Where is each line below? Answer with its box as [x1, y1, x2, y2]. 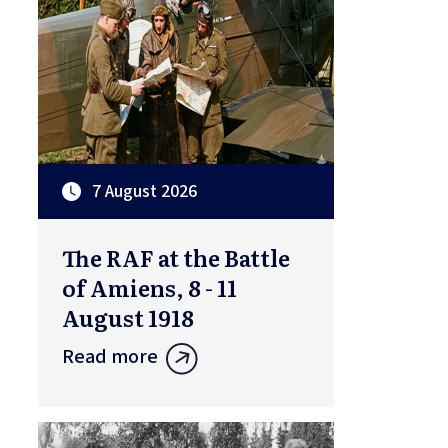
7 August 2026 [92, 178, 197, 204]
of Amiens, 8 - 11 [62, 270, 237, 304]
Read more [62, 342, 158, 371]
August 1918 [62, 300, 194, 334]
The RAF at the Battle [62, 240, 290, 274]
